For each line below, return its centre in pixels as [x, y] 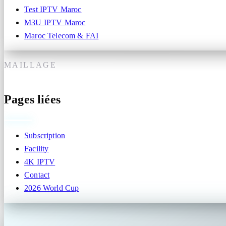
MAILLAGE [31, 65]
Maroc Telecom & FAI [62, 35]
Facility [37, 148]
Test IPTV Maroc [53, 9]
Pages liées [32, 99]
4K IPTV [40, 161]
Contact [37, 175]
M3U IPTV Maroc [55, 22]
